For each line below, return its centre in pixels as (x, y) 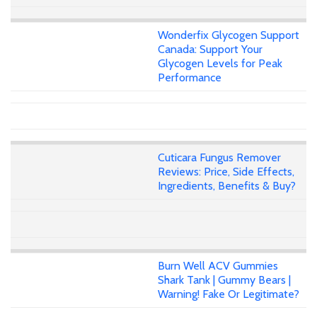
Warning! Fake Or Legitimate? (229, 294)
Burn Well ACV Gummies (218, 265)
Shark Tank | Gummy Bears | (224, 279)
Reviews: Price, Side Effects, (226, 171)
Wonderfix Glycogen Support (229, 35)
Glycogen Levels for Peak (220, 64)
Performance (190, 78)
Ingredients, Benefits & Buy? (227, 185)
